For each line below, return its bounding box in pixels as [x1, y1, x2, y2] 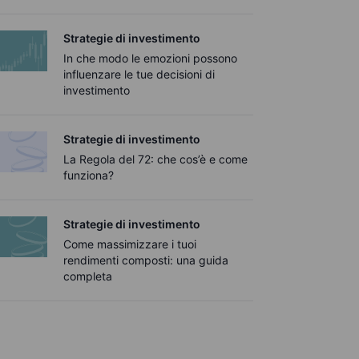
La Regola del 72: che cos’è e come [63, 152, 248, 166]
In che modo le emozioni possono [63, 51, 238, 65]
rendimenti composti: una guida [63, 253, 229, 267]
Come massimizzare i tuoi [63, 237, 197, 251]
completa [63, 269, 113, 283]
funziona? [63, 168, 115, 182]
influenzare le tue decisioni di [63, 67, 216, 81]
